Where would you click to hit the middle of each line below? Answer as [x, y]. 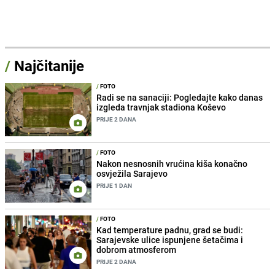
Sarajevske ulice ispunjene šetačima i [170, 240]
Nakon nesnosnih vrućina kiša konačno [172, 163]
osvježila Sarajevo [132, 173]
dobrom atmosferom [137, 250]
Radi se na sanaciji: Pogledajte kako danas [180, 97]
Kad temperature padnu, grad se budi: [170, 230]
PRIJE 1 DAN [114, 185]
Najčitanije [49, 65]
